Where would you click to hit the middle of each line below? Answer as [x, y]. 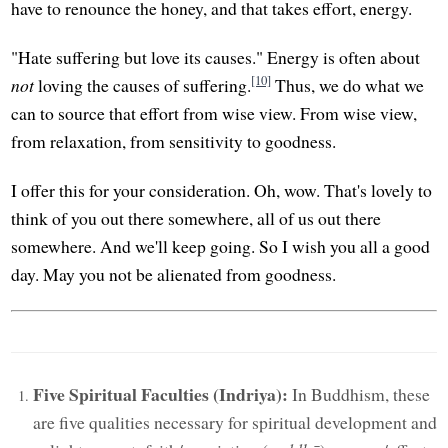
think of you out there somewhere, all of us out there [196, 218]
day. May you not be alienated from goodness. [174, 274]
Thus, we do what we [348, 85]
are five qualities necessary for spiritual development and [234, 422]
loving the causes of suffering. [143, 85]
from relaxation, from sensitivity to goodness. [174, 141]
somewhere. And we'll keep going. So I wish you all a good [221, 246]
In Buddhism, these [358, 394]
